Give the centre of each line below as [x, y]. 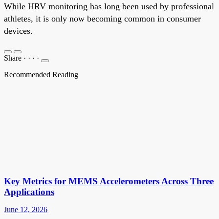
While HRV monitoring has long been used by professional [109, 6]
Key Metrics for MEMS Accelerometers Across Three [109, 181]
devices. [18, 31]
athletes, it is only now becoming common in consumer [102, 18]
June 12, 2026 [26, 209]
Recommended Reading [41, 74]
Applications [29, 192]
